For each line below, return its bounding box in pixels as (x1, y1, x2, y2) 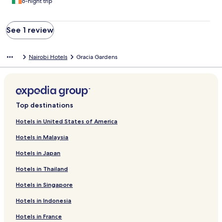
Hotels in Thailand (16, 165, 68, 173)
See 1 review (6, 25, 54, 35)
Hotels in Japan (16, 149, 60, 157)
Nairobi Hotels (29, 53, 67, 61)
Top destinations (16, 101, 73, 110)
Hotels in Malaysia (16, 133, 68, 141)
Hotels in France (16, 213, 62, 221)
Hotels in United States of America (16, 117, 117, 125)
